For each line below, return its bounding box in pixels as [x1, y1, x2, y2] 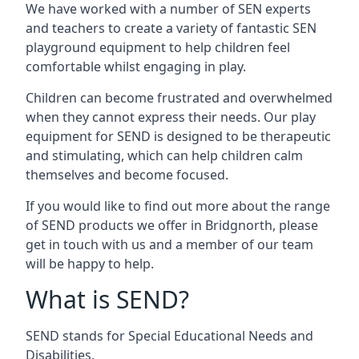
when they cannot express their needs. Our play [26, 108, 316, 126]
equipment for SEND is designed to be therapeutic [26, 127, 331, 145]
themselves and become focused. [26, 166, 228, 184]
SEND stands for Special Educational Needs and [26, 327, 313, 345]
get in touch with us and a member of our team [26, 236, 313, 253]
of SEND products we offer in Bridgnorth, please [26, 216, 318, 234]
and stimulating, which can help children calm [26, 147, 303, 164]
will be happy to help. [26, 255, 154, 272]
